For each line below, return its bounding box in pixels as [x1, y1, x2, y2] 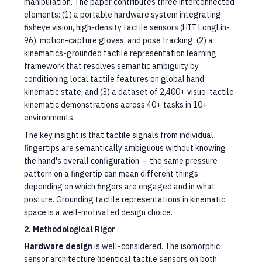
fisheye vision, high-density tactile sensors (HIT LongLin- [24, 22, 230, 33]
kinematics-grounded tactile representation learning [24, 48, 216, 58]
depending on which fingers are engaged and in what [24, 181, 215, 192]
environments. [24, 112, 75, 123]
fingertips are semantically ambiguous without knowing [24, 143, 226, 153]
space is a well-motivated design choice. [24, 207, 173, 218]
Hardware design [24, 241, 92, 251]
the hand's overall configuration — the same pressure [24, 156, 218, 166]
